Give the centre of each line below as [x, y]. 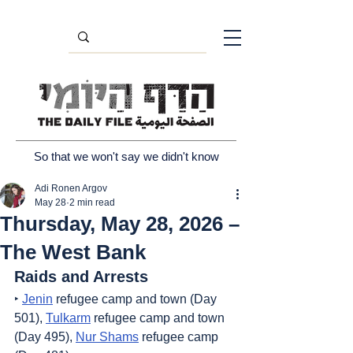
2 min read [92, 203]
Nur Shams [107, 337]
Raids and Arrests [81, 277]
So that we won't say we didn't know [126, 156]
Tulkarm [68, 318]
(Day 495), [45, 337]
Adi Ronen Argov [71, 188]
